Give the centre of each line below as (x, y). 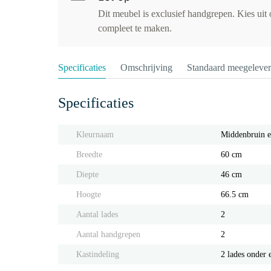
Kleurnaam (95, 135)
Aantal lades (97, 214)
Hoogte (89, 194)
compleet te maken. (135, 28)
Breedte (89, 155)
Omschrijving (146, 67)
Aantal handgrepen (108, 234)
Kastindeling (98, 254)
